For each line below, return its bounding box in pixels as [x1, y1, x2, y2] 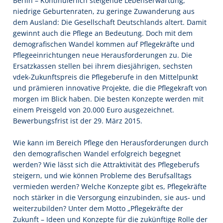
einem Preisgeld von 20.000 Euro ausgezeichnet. [13, 105, 174, 115]
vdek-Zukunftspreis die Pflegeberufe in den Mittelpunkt [13, 72, 198, 82]
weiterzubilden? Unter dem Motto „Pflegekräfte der [13, 204, 183, 214]
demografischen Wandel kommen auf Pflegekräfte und [13, 39, 195, 49]
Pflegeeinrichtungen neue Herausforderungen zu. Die [13, 50, 192, 60]
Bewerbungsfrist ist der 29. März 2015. [13, 116, 142, 126]
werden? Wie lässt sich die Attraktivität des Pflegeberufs [13, 160, 200, 170]
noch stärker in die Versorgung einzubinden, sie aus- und [13, 193, 206, 203]
